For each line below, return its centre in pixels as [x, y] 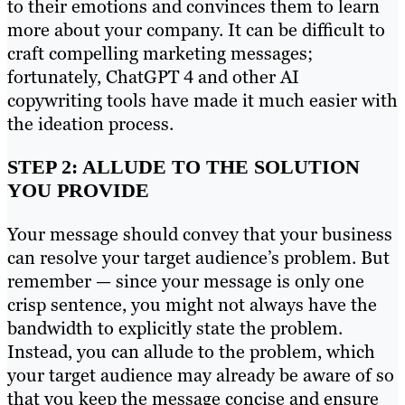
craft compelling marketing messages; [160, 53]
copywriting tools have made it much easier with [202, 100]
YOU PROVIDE [78, 190]
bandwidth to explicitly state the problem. [175, 328]
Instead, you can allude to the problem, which [191, 351]
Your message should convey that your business [200, 234]
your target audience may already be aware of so [201, 375]
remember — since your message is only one [186, 281]
